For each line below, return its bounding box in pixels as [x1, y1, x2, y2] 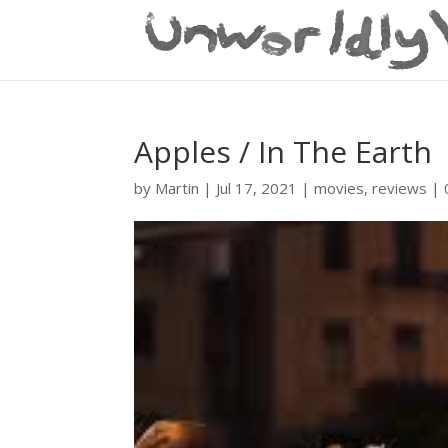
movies [314, 178, 365, 198]
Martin [155, 178, 200, 198]
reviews [372, 178, 428, 198]
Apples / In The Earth [134, 131, 433, 172]
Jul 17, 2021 [216, 178, 298, 198]
